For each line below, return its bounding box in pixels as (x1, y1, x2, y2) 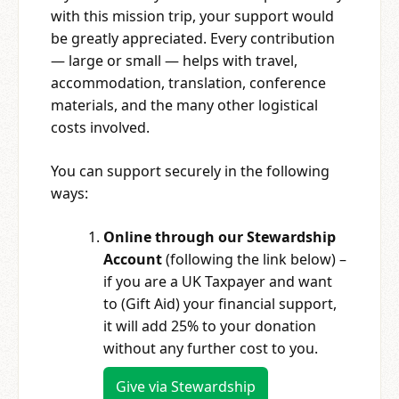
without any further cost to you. (103, 338, 319, 359)
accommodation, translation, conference (51, 73, 326, 94)
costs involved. (51, 118, 150, 138)
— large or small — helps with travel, (51, 51, 297, 71)
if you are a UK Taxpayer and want (103, 272, 333, 292)
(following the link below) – (162, 249, 347, 270)
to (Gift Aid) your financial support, (103, 294, 338, 314)
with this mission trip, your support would (51, 6, 334, 27)
